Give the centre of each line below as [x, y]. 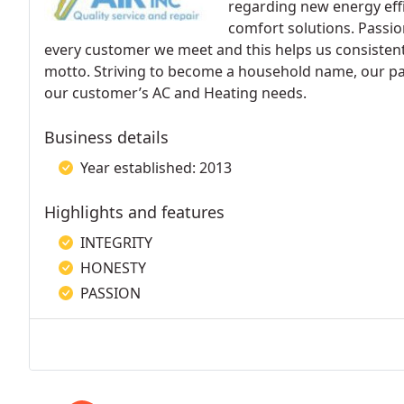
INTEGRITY [116, 243]
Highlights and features [134, 212]
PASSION [110, 293]
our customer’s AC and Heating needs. [175, 93]
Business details [106, 137]
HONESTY [113, 268]
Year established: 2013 [156, 168]
